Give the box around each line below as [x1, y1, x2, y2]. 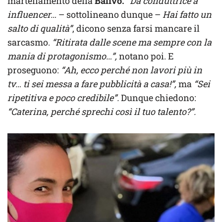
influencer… [7, 8, 56, 20]
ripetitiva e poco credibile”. [7, 91, 119, 104]
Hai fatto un [163, 8, 212, 20]
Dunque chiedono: [119, 91, 196, 104]
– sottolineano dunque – [56, 8, 163, 20]
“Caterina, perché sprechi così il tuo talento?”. [7, 105, 196, 117]
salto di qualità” [7, 22, 72, 34]
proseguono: [7, 63, 59, 76]
